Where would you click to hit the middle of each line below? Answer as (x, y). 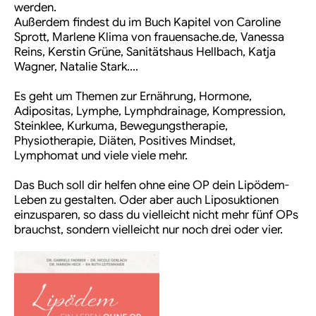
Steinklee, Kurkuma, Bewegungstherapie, (121, 126)
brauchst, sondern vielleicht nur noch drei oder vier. (148, 230)
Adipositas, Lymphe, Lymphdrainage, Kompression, (150, 111)
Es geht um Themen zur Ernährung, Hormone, (133, 97)
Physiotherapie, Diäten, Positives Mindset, (125, 141)
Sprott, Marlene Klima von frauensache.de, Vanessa (149, 37)
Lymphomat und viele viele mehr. (101, 156)
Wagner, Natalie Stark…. (76, 67)
